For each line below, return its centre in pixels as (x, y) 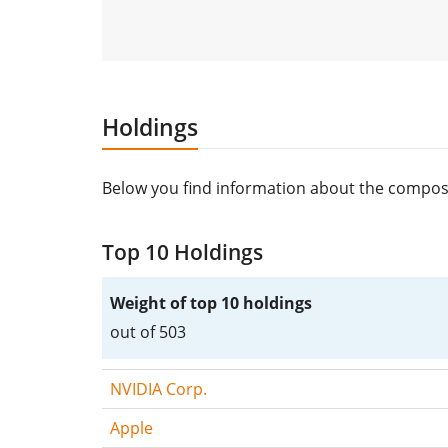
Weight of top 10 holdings (211, 302)
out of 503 (148, 331)
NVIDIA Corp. (158, 388)
